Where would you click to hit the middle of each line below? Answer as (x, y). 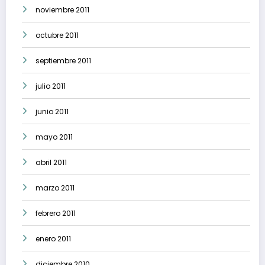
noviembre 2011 (62, 10)
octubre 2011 (57, 35)
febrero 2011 (56, 214)
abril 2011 (51, 163)
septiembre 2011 (63, 61)
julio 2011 (51, 86)
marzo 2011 (55, 188)
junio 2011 (52, 112)
